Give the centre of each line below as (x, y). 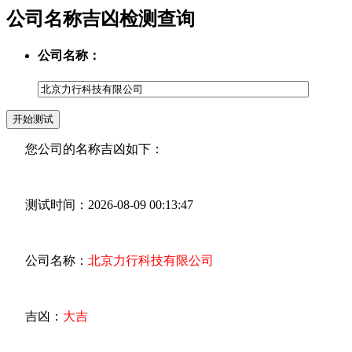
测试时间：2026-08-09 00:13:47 (100, 205)
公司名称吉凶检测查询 (101, 18)
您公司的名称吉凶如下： (85, 149)
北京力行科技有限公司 (151, 261)
